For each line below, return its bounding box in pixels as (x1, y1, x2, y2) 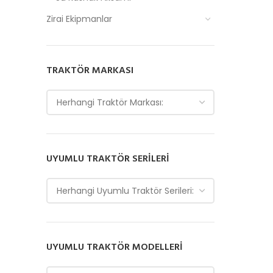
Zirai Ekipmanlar (46, 13, 112, 25)
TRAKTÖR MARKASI (46, 63, 133, 79)
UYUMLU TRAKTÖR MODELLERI (46, 239, 183, 255)
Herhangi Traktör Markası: (57, 96, 163, 108)
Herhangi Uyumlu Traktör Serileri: (57, 185, 194, 197)
